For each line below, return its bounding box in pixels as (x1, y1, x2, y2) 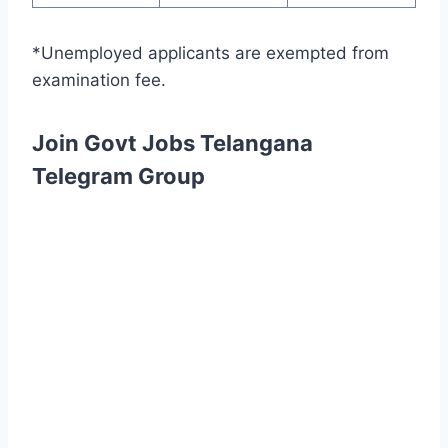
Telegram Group (32, 163, 205, 190)
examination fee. (32, 70, 166, 91)
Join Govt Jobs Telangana (32, 130, 313, 157)
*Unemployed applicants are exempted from (32, 43, 389, 64)
